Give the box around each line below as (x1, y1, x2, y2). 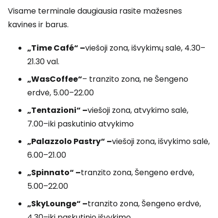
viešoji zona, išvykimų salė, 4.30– (85, 42, 205, 54)
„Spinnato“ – (27, 167, 81, 178)
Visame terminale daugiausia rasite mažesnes (8, 5, 182, 17)
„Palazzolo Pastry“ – (27, 136, 112, 147)
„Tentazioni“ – (27, 105, 88, 116)
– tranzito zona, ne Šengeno (82, 73, 188, 85)
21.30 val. (27, 56, 59, 67)
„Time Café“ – (27, 42, 85, 54)
